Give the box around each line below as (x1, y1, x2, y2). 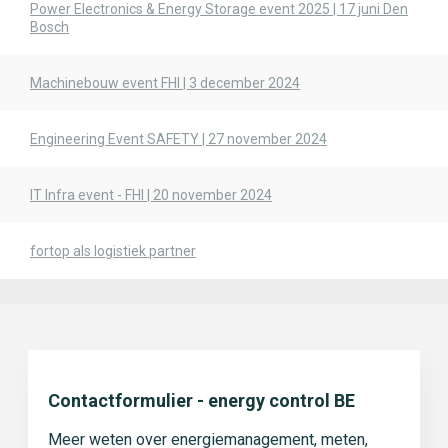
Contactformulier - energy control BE (48, 390, 355, 411)
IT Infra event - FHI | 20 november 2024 (30, 187, 272, 203)
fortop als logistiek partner (30, 243, 196, 259)
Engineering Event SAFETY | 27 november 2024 (30, 131, 327, 147)
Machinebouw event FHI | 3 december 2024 (30, 75, 300, 91)
